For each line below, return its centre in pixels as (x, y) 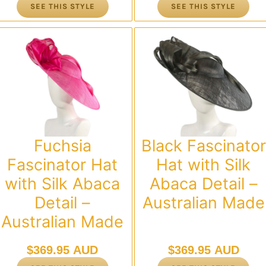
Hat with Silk (204, 164)
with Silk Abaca (63, 183)
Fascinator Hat (63, 164)
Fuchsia (62, 145)
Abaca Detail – (203, 183)
